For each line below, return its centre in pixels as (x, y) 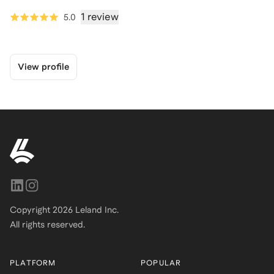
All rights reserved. (47, 224)
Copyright (31, 210)
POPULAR (161, 263)
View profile (43, 66)
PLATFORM (33, 263)
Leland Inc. (96, 210)
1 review (100, 17)
